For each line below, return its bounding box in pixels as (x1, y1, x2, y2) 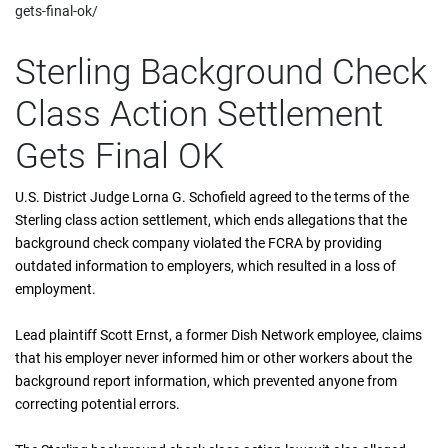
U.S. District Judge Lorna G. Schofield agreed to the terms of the (15, 189, 409, 205)
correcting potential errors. (15, 396, 180, 412)
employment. (15, 281, 96, 297)
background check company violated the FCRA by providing (15, 235, 382, 251)
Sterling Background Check (15, 52, 427, 93)
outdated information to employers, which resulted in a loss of (15, 258, 396, 274)
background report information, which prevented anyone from (15, 373, 397, 389)
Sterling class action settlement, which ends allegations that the (15, 212, 407, 228)
